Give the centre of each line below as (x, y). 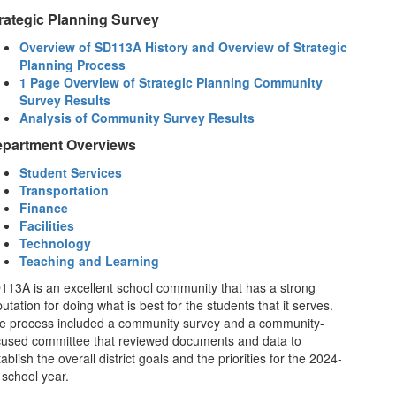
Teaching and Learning (89, 261)
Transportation (65, 190)
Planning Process (72, 65)
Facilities (46, 225)
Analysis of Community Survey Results (137, 118)
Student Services (70, 172)
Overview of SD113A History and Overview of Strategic (183, 47)
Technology (55, 243)
